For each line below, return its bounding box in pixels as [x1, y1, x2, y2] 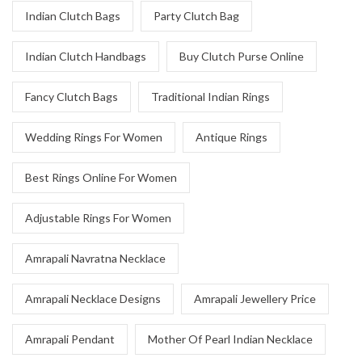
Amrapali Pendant [25, 332, 115, 346]
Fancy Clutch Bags [25, 90, 118, 103]
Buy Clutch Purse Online [179, 49, 304, 63]
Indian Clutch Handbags [25, 49, 146, 63]
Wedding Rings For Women [25, 130, 162, 144]
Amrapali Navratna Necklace [25, 251, 166, 265]
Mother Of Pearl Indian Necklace [148, 332, 313, 346]
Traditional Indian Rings [151, 90, 270, 103]
